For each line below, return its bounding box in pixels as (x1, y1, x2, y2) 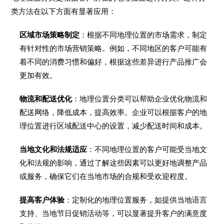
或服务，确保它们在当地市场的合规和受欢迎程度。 (19, 172, 192, 180)
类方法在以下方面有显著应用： (11, 7, 116, 15)
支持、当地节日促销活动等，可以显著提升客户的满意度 (19, 209, 207, 217)
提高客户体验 (19, 195, 65, 204)
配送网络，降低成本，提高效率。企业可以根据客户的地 (19, 108, 207, 116)
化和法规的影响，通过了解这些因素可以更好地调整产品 (19, 158, 207, 167)
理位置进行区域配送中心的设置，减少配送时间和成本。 (19, 121, 207, 130)
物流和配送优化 (19, 94, 72, 103)
